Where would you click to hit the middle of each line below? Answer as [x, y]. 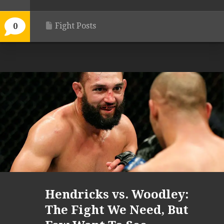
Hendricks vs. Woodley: [117, 195]
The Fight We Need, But [117, 210]
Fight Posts [75, 26]
